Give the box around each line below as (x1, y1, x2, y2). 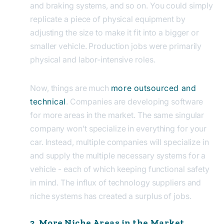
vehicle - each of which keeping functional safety (30, 163, 210, 174)
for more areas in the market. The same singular (30, 109, 204, 120)
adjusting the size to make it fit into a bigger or (30, 27, 199, 37)
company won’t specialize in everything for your (30, 123, 207, 133)
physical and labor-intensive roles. (30, 54, 155, 64)
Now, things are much (30, 82, 111, 93)
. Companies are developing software (65, 96, 203, 106)
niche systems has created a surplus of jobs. (30, 190, 191, 201)
